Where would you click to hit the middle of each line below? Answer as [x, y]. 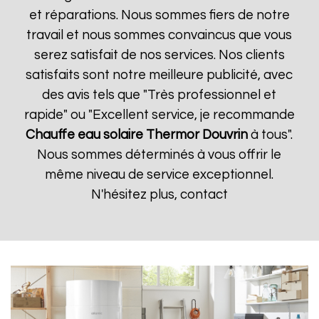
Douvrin [225, 135]
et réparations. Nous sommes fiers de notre [159, 15]
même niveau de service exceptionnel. [159, 175]
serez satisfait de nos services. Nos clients [159, 55]
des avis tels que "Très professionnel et [159, 95]
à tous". [271, 135]
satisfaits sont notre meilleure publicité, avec [159, 75]
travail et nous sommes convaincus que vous [159, 35]
